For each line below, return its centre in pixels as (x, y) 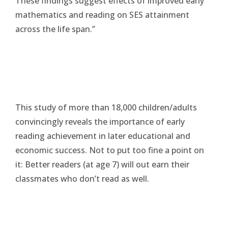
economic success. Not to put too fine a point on (110, 150)
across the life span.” (55, 29)
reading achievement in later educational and (103, 136)
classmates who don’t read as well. (82, 179)
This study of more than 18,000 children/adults (106, 107)
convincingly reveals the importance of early (100, 122)
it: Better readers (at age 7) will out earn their (102, 164)
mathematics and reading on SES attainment (102, 15)
